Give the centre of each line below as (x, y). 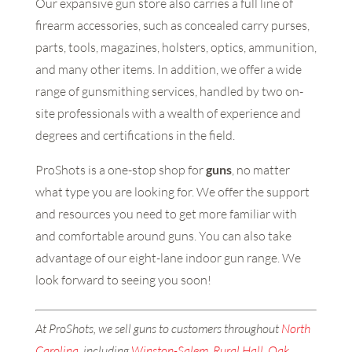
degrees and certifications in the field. (135, 136)
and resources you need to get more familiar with (166, 214)
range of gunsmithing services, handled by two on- (169, 92)
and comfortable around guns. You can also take (163, 236)
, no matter (260, 170)
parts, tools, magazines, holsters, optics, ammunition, (176, 48)
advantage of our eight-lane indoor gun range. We (168, 258)
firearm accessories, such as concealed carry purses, (172, 26)
